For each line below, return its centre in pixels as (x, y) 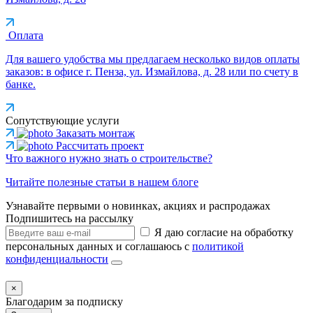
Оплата (26, 35)
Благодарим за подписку (64, 301)
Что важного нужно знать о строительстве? (109, 158)
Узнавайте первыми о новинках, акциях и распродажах (138, 205)
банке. (21, 84)
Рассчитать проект (100, 145)
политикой (218, 246)
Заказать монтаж (95, 133)
